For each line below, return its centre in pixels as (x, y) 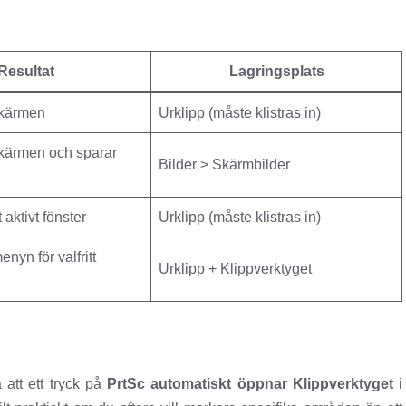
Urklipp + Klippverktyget (235, 269)
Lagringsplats (276, 72)
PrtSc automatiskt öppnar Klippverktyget (250, 384)
